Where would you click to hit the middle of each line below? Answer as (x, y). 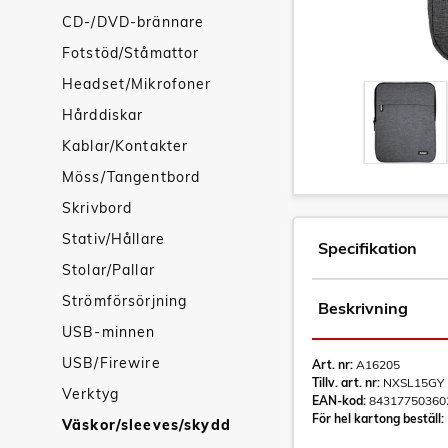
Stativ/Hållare (113, 239)
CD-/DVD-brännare (133, 22)
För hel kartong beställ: (378, 418)
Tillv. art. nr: (346, 382)
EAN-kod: (339, 400)
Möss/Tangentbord (131, 177)
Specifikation (367, 248)
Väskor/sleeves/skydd (146, 425)
